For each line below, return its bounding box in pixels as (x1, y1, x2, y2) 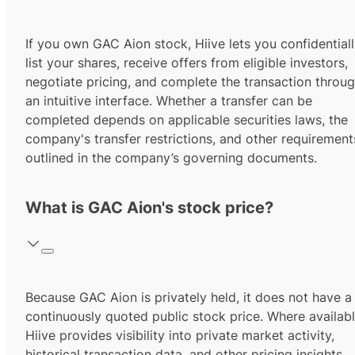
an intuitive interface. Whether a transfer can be (25, 93, 312, 109)
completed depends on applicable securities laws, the (25, 112, 348, 128)
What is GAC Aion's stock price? (25, 198, 273, 218)
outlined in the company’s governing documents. (25, 150, 317, 166)
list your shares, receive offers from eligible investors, (25, 55, 348, 71)
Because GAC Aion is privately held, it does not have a (25, 289, 352, 306)
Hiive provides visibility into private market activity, (25, 327, 334, 344)
